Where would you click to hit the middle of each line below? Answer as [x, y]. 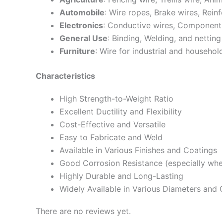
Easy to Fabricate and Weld [111, 137]
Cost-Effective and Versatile [112, 124]
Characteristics [65, 76]
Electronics [81, 25]
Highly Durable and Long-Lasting [121, 176]
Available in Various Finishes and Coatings [138, 150]
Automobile [82, 12]
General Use [83, 38]
